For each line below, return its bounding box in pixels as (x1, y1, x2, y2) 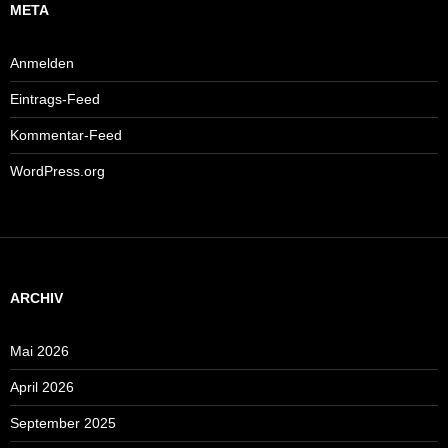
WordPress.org (10, 162, 105, 179)
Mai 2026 (10, 342, 69, 359)
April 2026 (10, 378, 74, 395)
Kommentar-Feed (10, 126, 122, 143)
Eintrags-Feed (10, 90, 100, 107)
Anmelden (10, 54, 74, 71)
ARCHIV (10, 289, 63, 306)
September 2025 (10, 414, 116, 431)
